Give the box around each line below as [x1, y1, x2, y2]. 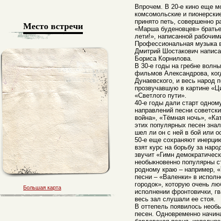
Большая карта [23, 184, 61, 190]
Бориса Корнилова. [135, 55, 192, 62]
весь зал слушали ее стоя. [135, 195, 216, 203]
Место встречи [23, 19, 83, 32]
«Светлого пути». [135, 92, 186, 99]
